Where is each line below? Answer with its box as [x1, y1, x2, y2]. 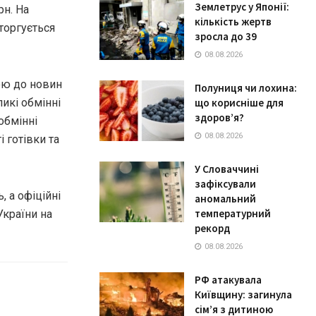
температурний [195, 207, 271, 221]
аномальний [195, 192, 256, 206]
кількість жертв [195, 15, 272, 29]
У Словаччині [195, 162, 259, 176]
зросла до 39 [195, 30, 257, 44]
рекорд [195, 221, 230, 236]
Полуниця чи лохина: [195, 81, 297, 95]
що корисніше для [195, 96, 284, 110]
